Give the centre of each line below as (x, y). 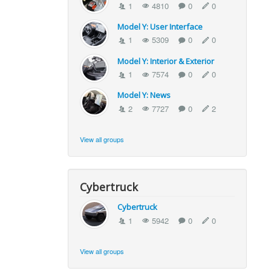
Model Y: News (144, 95)
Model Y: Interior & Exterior (166, 61)
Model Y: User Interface (160, 27)
